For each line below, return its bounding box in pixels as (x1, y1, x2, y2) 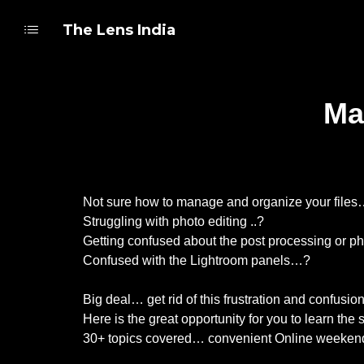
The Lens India (63, 21, 175, 39)
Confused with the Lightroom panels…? (83, 253, 310, 267)
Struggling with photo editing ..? (83, 214, 264, 228)
